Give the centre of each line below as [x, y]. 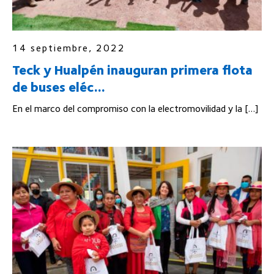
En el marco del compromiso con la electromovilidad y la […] [135, 108]
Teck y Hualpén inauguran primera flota [132, 69]
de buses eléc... [59, 87]
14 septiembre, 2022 [69, 48]
